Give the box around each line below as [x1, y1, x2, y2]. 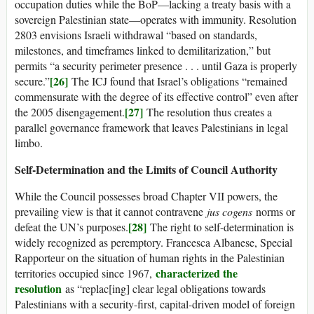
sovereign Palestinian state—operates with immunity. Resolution [15, 12, 296, 27]
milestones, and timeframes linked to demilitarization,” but [15, 43, 271, 58]
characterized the [156, 265, 238, 282]
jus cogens [207, 204, 252, 219]
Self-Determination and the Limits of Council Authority [15, 161, 278, 178]
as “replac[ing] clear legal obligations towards [62, 281, 266, 296]
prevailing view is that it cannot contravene [15, 204, 207, 219]
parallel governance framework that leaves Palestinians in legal [15, 120, 288, 135]
